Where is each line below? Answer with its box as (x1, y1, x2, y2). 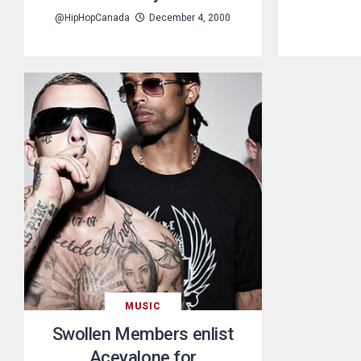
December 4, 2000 (149, 12, 231, 24)
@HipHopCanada (55, 12, 131, 24)
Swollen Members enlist (52, 323, 234, 344)
